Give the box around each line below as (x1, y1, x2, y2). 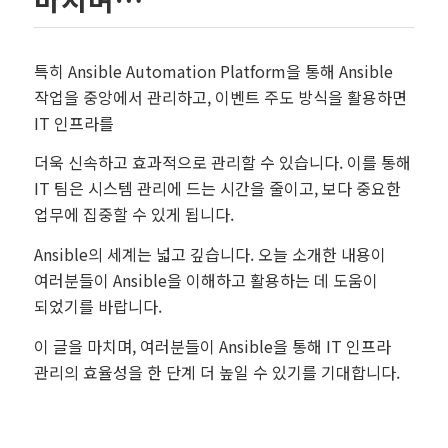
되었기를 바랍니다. (33, 294, 162, 319)
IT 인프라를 (33, 110, 114, 135)
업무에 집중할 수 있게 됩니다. (33, 202, 234, 227)
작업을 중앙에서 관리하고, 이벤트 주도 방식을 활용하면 (33, 84, 407, 109)
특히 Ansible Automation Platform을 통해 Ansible (33, 58, 393, 83)
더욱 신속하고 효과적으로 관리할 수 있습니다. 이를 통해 (33, 150, 411, 175)
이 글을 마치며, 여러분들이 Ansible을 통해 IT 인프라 (33, 333, 391, 358)
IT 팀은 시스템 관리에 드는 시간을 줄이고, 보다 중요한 (33, 176, 401, 201)
